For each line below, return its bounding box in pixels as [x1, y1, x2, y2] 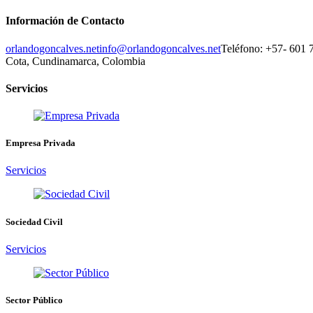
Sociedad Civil [6, 216, 63, 227]
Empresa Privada [6, 138, 75, 149]
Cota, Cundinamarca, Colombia [6, 54, 145, 67]
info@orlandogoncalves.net [99, 42, 221, 54]
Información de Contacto [6, 15, 124, 27]
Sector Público [6, 294, 63, 305]
